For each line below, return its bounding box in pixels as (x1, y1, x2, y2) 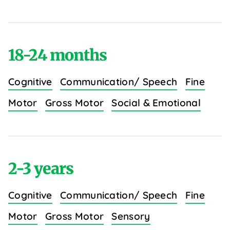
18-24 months (8, 45, 107, 65)
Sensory (111, 210, 150, 223)
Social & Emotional (111, 97, 201, 109)
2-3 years (8, 159, 73, 179)
